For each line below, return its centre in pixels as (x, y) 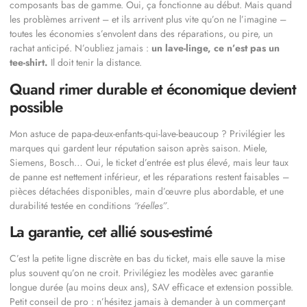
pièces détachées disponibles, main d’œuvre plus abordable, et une (147, 191)
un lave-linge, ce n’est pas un (216, 48)
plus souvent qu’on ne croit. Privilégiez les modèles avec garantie (142, 273)
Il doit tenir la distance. (95, 63)
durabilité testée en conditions (72, 205)
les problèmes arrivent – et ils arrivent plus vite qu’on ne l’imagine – (148, 20)
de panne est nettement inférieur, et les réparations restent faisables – (149, 176)
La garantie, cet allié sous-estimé (111, 232)
